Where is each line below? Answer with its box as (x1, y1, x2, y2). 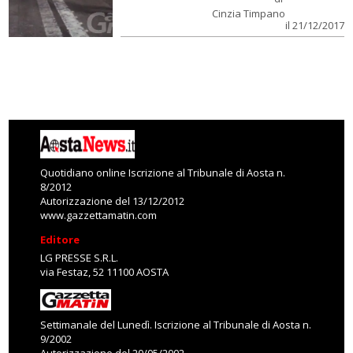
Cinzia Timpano (211, 6, 285, 20)
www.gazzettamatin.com (40, 208, 158, 222)
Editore (40, 232, 80, 247)
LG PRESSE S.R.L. (40, 251, 119, 265)
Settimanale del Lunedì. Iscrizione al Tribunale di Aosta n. (40, 318, 312, 332)
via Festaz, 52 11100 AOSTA (40, 265, 169, 279)
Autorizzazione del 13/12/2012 (40, 194, 185, 208)
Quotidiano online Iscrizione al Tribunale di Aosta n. (40, 165, 286, 180)
